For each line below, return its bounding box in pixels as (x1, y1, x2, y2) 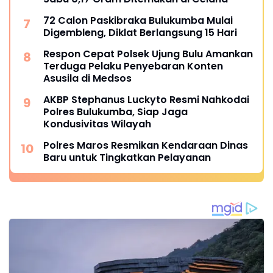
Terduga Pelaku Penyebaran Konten (43, 59, 223, 74)
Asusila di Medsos (43, 71, 132, 86)
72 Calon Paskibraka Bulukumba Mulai (43, 13, 233, 28)
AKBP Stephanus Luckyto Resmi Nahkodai (43, 93, 249, 107)
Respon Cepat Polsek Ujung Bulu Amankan (43, 47, 253, 62)
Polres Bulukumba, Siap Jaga (43, 105, 188, 119)
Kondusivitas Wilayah (43, 117, 151, 132)
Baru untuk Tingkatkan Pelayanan (43, 151, 211, 165)
